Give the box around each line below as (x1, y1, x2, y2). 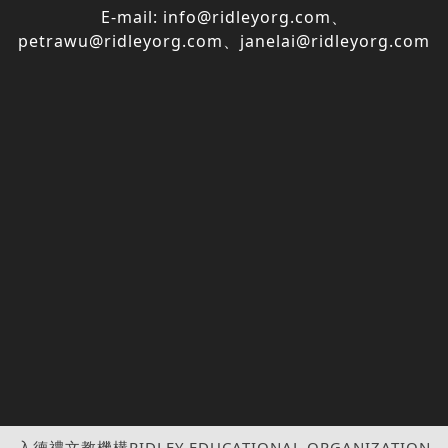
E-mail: (100, 5, 163, 28)
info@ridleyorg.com (162, 5, 331, 28)
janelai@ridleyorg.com (240, 29, 430, 52)
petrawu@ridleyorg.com (18, 29, 223, 52)
